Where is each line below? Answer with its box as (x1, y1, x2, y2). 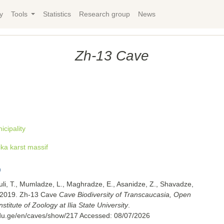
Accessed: (77, 211, 114, 219)
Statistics (43, 10, 71, 18)
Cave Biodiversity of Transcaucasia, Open (58, 190, 191, 198)
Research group (79, 10, 130, 18)
